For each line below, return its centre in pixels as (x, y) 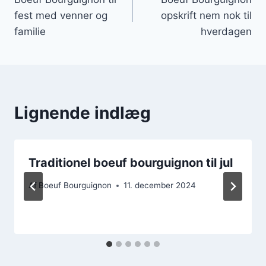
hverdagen (226, 31)
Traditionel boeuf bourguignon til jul (131, 162)
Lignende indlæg (83, 113)
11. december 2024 (160, 186)
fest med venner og (61, 15)
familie (30, 31)
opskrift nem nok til (206, 15)
